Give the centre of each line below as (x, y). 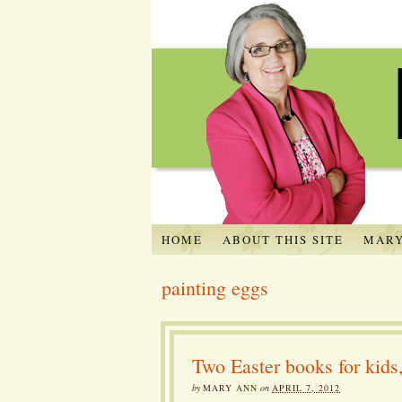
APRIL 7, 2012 (306, 387)
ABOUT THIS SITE (283, 239)
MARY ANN (230, 387)
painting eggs (215, 287)
